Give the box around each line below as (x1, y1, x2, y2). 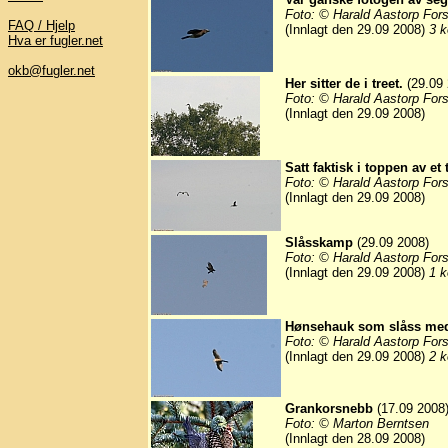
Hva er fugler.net (8, 33, 103, 48)
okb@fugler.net (8, 63, 95, 78)
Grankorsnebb (285, 401, 373, 417)
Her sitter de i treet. (285, 76, 403, 92)
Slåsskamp (285, 235, 353, 251)
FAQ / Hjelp (8, 18, 75, 33)
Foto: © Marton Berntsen (285, 416, 429, 432)
